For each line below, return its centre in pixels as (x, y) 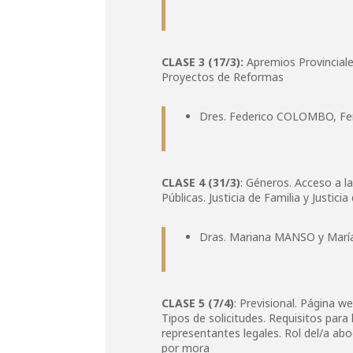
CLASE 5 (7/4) (198, 303)
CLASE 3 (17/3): (203, 62)
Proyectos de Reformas (223, 77)
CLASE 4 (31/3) (201, 182)
